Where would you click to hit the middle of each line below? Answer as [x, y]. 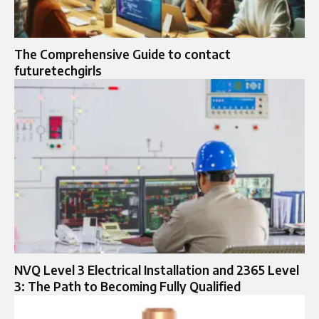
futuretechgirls [58, 70]
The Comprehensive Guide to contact [122, 54]
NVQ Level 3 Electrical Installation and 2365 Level [157, 270]
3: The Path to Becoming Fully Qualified [127, 286]
